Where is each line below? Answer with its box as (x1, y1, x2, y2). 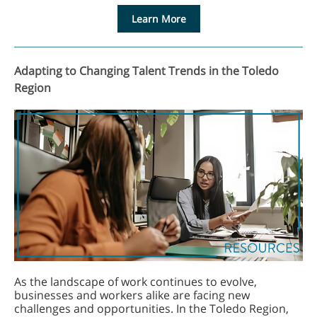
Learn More (131, 12, 186, 25)
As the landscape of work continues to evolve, (14, 274, 257, 289)
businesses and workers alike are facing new (14, 287, 250, 303)
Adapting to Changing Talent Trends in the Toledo (14, 63, 279, 79)
